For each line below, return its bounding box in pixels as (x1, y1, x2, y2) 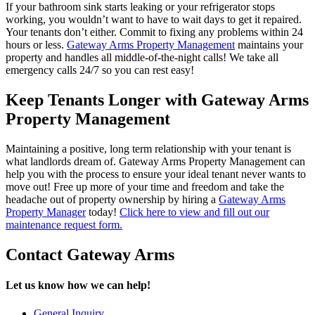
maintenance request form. (6, 219, 122, 231)
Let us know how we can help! (6, 279, 150, 292)
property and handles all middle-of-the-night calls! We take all (6, 51, 278, 64)
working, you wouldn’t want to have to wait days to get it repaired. (6, 13, 302, 26)
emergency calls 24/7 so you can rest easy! (6, 64, 194, 77)
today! (86, 206, 120, 219)
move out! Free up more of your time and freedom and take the (6, 181, 284, 193)
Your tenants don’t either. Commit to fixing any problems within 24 (6, 26, 303, 39)
